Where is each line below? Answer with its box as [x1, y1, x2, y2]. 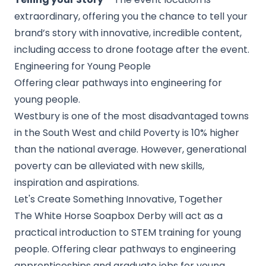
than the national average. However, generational [14, 142, 246, 156]
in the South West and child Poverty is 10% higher [14, 126, 239, 140]
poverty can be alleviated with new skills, [14, 159, 204, 173]
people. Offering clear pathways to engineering [14, 242, 236, 256]
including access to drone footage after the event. [14, 43, 249, 56]
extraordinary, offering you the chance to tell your [14, 9, 248, 23]
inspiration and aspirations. [14, 176, 139, 189]
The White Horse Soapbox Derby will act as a [14, 209, 223, 223]
